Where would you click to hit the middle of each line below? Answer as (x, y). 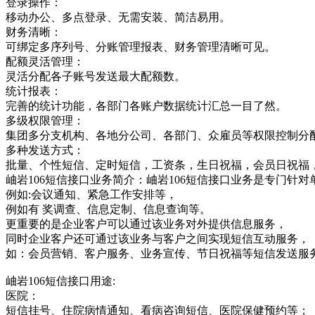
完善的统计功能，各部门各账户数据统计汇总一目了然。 (146, 105)
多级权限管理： (45, 120)
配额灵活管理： (45, 61)
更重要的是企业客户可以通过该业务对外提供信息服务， (146, 224)
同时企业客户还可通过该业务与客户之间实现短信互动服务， (157, 238)
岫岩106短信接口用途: (60, 281)
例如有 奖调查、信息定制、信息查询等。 (108, 209)
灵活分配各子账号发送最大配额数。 (96, 76)
